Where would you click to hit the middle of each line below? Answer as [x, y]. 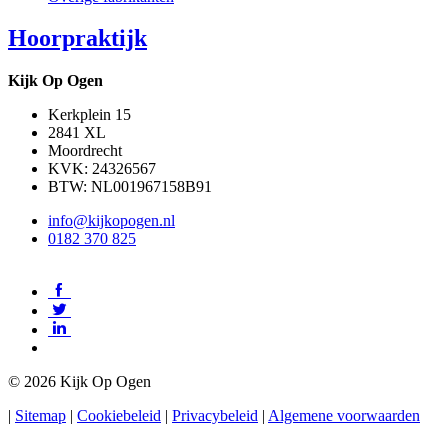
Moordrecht [85, 151]
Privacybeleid [215, 416]
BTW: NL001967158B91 [130, 187]
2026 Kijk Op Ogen [85, 382]
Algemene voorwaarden [344, 416]
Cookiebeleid [119, 416]
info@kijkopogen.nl [111, 221]
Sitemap [40, 416]
